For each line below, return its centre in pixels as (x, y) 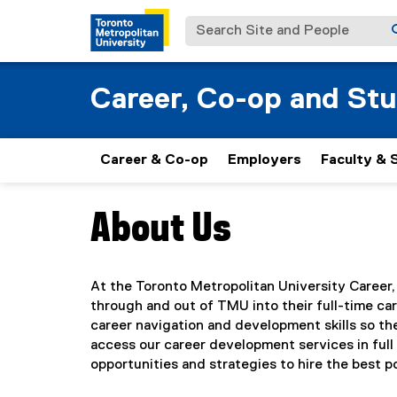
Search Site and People (264, 25)
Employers (265, 160)
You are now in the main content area (210, 218)
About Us (161, 230)
